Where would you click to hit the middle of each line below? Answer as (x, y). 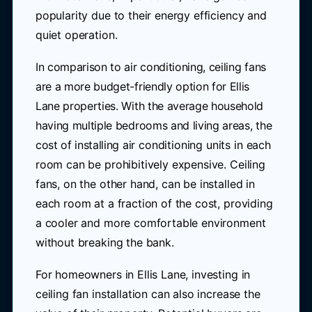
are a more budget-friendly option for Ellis (142, 86)
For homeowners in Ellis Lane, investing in (143, 274)
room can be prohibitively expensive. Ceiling (150, 164)
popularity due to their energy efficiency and (151, 15)
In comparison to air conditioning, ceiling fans (150, 67)
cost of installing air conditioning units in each (153, 145)
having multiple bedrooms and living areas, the (154, 125)
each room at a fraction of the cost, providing (154, 203)
